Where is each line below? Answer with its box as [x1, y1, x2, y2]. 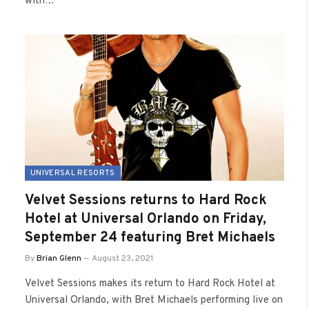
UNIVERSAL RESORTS [30, 168, 115, 178]
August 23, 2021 [92, 252, 153, 264]
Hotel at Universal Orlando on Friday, [25, 210, 266, 228]
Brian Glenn [37, 252, 81, 264]
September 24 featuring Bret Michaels [25, 228, 275, 247]
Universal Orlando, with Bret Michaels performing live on [25, 293, 283, 307]
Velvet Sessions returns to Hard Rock [25, 191, 267, 210]
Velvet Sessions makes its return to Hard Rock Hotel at [25, 277, 275, 290]
